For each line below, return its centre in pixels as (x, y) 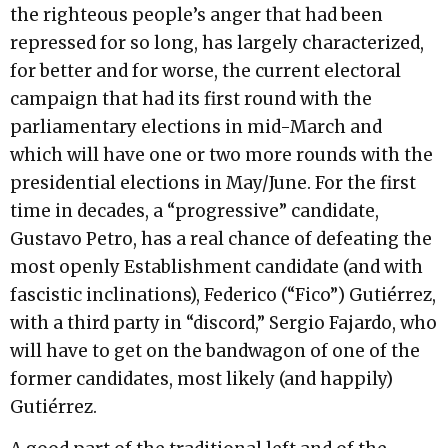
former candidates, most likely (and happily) (201, 378)
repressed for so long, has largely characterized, (217, 42)
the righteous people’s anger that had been (196, 14)
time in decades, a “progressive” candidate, (194, 210)
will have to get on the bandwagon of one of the (215, 350)
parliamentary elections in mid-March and (196, 126)
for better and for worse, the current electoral (205, 70)
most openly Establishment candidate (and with (216, 266)
